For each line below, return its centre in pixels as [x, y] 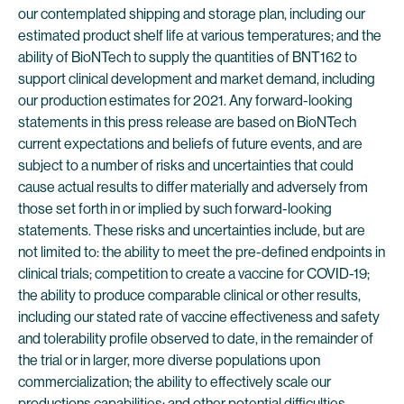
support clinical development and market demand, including [197, 79]
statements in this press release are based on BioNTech [187, 122]
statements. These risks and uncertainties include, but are [192, 230]
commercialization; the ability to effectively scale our [174, 382]
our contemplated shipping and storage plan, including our [192, 14]
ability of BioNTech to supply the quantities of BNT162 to [188, 57]
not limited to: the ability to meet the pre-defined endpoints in [202, 252]
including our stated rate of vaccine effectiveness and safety [199, 317]
